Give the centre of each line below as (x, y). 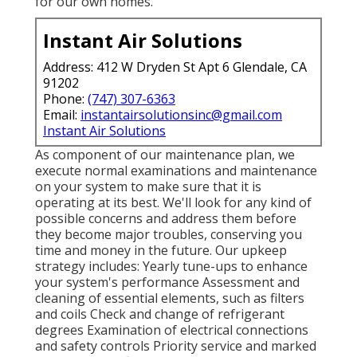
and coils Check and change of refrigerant (160, 314)
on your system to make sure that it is (148, 186)
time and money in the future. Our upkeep (161, 250)
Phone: (65, 98)
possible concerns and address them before (166, 218)
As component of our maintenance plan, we (165, 154)
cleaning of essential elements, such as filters (170, 298)
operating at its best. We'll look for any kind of (173, 202)
